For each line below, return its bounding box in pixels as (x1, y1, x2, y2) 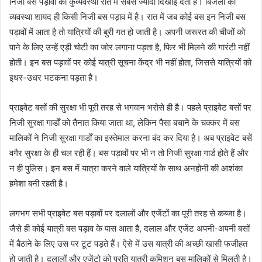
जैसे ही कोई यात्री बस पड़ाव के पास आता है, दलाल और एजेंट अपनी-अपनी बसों (9, 223, 250, 234)
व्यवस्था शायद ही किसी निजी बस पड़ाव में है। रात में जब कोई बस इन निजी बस (9, 11, 246, 22)
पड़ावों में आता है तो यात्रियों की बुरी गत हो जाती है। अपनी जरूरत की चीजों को (9, 26, 245, 37)
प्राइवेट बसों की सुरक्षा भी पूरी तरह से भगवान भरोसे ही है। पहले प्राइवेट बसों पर (9, 102, 251, 113)
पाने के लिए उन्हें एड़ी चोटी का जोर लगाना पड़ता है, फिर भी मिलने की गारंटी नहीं (9, 42, 249, 53)
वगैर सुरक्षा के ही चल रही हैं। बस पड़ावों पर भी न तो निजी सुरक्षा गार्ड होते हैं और (9, 147, 249, 158)
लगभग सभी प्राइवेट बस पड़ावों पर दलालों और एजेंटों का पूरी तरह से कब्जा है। (9, 208, 247, 219)
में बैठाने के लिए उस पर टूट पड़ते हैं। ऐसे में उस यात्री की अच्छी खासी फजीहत (9, 238, 247, 249)
